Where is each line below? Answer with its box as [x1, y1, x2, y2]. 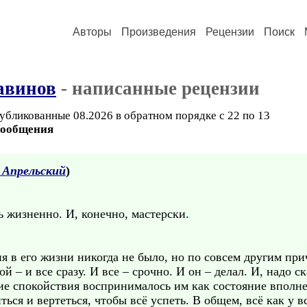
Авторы [73, 26, 112, 38]
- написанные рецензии [56, 78, 260, 99]
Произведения [121, 26, 196, 38]
